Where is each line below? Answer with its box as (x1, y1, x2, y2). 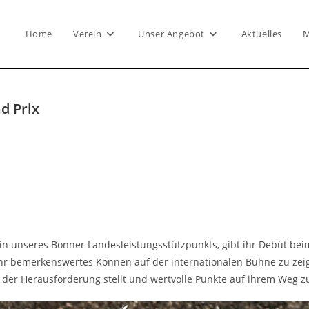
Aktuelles (241, 28, 282, 40)
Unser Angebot (138, 28, 205, 40)
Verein (72, 28, 102, 40)
